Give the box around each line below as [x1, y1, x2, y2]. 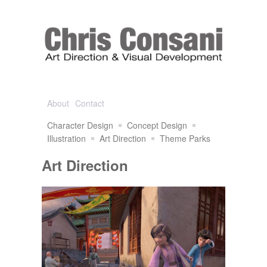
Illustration [47, 132, 86, 144]
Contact [75, 97, 104, 109]
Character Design [47, 119, 113, 131]
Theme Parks [160, 132, 210, 144]
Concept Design [127, 119, 187, 131]
